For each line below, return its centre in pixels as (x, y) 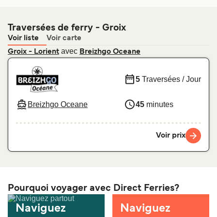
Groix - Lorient (33, 52)
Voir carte (64, 39)
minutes (159, 104)
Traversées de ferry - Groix (67, 28)
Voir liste (23, 39)
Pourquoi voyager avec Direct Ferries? (93, 189)
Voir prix (171, 135)
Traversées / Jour (170, 79)
